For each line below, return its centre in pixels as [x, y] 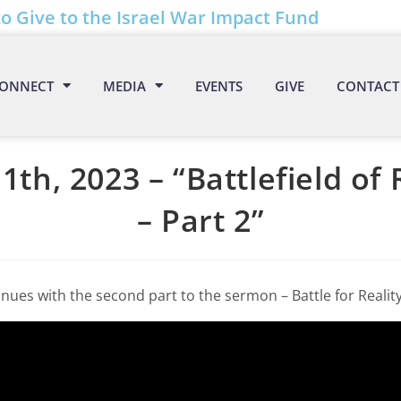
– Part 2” [200, 220]
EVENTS [218, 85]
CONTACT [367, 85]
